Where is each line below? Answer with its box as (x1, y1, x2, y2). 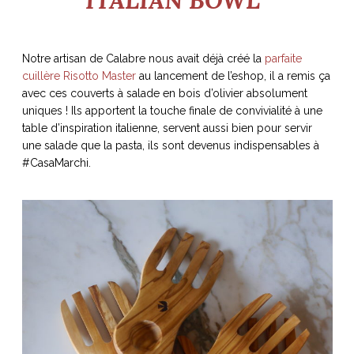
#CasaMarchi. (21, 156, 91, 169)
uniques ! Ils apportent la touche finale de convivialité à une (21, 104, 322, 117)
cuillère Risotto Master (21, 69, 136, 82)
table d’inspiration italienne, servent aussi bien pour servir (21, 121, 312, 134)
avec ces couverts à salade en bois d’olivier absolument (21, 86, 307, 100)
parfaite (264, 51, 302, 65)
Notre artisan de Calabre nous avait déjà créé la (21, 51, 265, 65)
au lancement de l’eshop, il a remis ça (135, 69, 330, 82)
